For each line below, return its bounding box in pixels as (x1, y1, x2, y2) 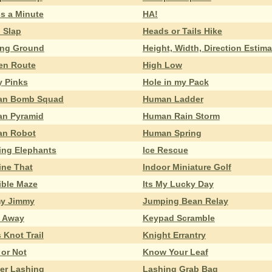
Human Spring (142, 127, 202, 138)
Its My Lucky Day (142, 178, 214, 189)
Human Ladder (142, 93, 203, 104)
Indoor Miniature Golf (142, 161, 231, 172)
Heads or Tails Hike (142, 25, 222, 36)
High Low (142, 59, 182, 70)
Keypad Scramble (142, 212, 215, 223)
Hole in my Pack (142, 76, 209, 87)
